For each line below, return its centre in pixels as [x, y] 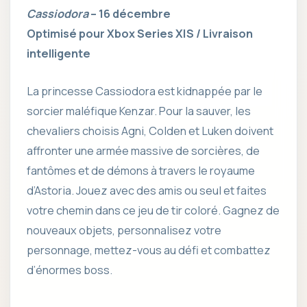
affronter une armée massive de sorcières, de [143, 151]
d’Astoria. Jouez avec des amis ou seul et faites [147, 191]
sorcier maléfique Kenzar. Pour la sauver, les [139, 111]
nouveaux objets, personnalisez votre [124, 231]
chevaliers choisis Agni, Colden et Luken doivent [150, 131]
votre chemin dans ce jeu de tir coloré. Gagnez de [153, 211]
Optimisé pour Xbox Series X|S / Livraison [140, 34]
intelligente [59, 54]
